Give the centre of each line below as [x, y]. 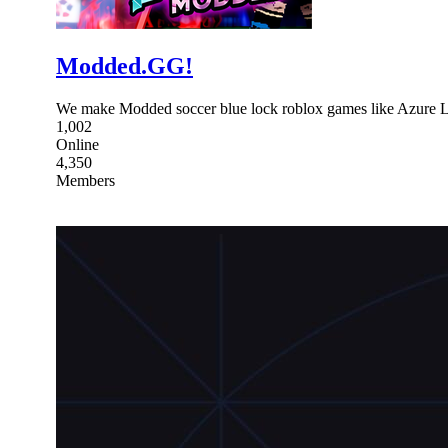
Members [85, 180]
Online [77, 144]
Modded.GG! [124, 65]
